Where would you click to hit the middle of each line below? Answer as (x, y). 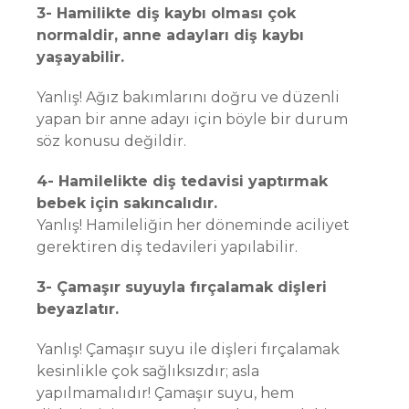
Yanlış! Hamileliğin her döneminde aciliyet (193, 225)
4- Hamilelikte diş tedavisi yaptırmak (182, 181)
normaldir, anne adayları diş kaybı (170, 35)
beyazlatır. (78, 309)
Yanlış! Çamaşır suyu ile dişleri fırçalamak (188, 349)
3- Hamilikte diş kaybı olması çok (166, 13)
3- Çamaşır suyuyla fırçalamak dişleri (182, 287)
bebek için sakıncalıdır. (127, 203)
